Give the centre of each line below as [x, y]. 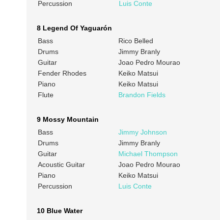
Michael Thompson [148, 154]
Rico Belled [136, 41]
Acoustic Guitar [61, 165]
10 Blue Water [59, 211]
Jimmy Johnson [142, 132]
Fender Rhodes [62, 73]
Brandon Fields [142, 95]
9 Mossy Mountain [68, 120]
